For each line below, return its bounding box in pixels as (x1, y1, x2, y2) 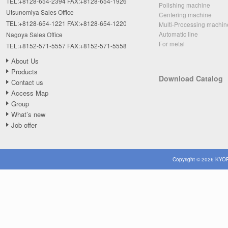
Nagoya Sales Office (6, 30, 63, 39)
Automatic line (159, 30, 198, 38)
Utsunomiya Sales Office (6, 8, 74, 16)
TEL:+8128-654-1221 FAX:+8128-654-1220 (6, 19, 127, 27)
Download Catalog (159, 73, 223, 83)
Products (11, 67, 38, 76)
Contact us (11, 77, 43, 87)
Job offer (11, 120, 37, 130)
